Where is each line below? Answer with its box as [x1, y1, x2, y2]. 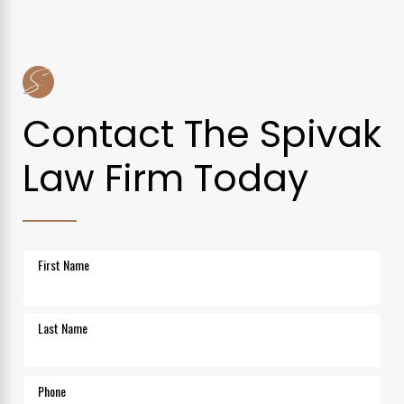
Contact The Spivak [22, 107, 381, 160]
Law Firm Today [22, 151, 308, 204]
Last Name [38, 318, 88, 337]
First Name [38, 255, 90, 275]
